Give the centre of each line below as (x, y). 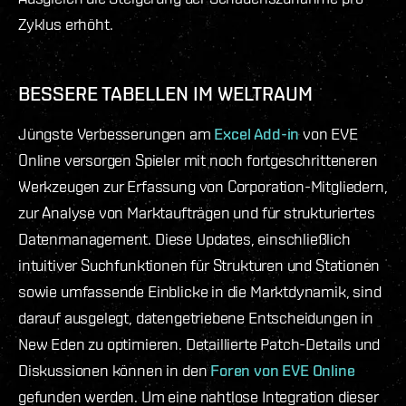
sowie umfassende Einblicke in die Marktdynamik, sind (200, 291)
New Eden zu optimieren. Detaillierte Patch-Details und (199, 343)
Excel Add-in (257, 133)
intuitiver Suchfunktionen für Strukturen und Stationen (199, 265)
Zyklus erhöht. (66, 24)
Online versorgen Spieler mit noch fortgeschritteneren (198, 159)
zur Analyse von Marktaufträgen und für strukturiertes (197, 212)
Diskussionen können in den (115, 370)
